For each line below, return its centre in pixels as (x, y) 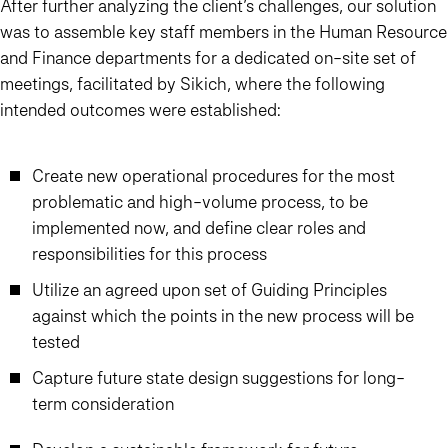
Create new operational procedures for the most (213, 176)
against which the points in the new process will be (223, 316)
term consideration (103, 404)
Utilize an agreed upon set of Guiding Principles (209, 290)
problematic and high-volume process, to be (200, 202)
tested (56, 342)
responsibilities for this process (149, 254)
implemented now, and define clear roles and (199, 228)
